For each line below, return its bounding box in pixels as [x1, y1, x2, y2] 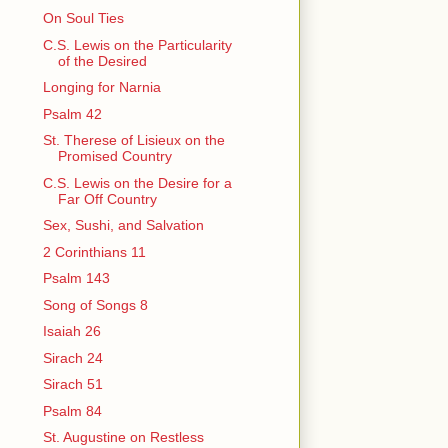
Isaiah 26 [42, 323, 101, 340]
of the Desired [57, 52, 147, 69]
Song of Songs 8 [42, 296, 148, 313]
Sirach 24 [42, 349, 103, 366]
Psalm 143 [42, 270, 110, 287]
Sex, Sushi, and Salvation [42, 217, 204, 234]
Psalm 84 [42, 402, 102, 419]
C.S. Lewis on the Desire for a [42, 174, 232, 191]
